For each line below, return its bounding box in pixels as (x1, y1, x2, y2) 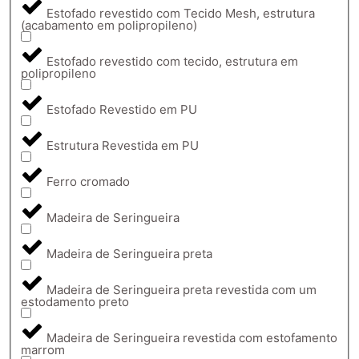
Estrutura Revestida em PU (46, 137, 199, 153)
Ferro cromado (46, 173, 130, 189)
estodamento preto (21, 293, 129, 309)
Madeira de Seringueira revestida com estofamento (46, 329, 337, 345)
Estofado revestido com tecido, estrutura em (46, 53, 298, 69)
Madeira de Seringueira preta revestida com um (46, 281, 317, 297)
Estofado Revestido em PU (46, 101, 197, 117)
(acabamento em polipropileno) (21, 17, 197, 33)
